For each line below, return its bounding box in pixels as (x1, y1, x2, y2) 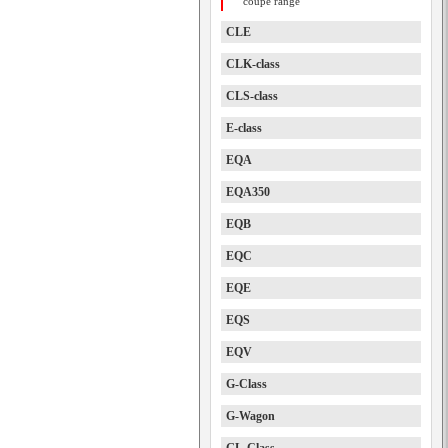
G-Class (226, 377, 267, 391)
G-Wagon (226, 409, 275, 423)
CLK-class (226, 57, 280, 71)
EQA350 (226, 185, 270, 199)
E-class (226, 121, 262, 135)
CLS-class (226, 89, 278, 103)
